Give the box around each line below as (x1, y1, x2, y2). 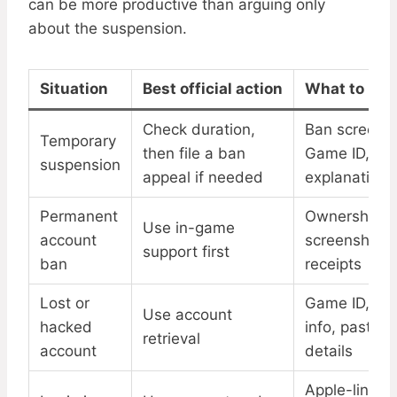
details (305, 342, 353, 361)
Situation (40, 80, 108, 98)
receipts (305, 255, 362, 274)
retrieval (143, 330, 200, 348)
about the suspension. (28, 19, 187, 38)
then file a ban (143, 144, 245, 163)
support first (143, 243, 230, 261)
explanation (305, 168, 387, 187)
